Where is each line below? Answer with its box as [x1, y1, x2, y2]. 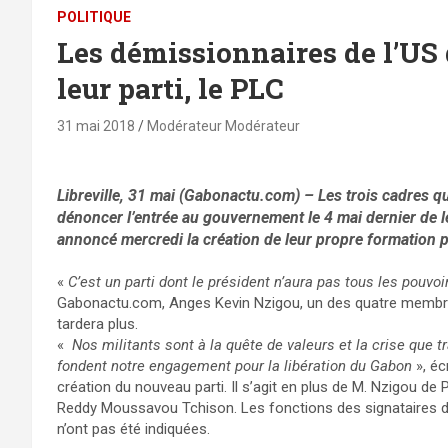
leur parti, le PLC [57, 69, 284, 107]
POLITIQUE [57, 8, 131, 25]
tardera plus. [57, 314, 138, 333]
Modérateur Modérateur [147, 117, 300, 134]
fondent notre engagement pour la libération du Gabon [57, 356, 416, 375]
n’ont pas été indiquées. [57, 419, 210, 438]
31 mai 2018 [57, 117, 135, 134]
